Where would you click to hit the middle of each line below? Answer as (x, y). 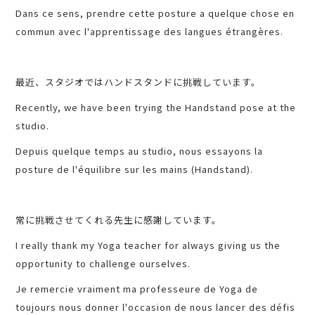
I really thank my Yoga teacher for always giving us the (148, 245)
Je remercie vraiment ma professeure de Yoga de (137, 289)
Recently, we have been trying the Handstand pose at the (156, 108)
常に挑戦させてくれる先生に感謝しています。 (119, 220)
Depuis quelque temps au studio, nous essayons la (140, 151)
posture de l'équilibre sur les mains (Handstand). (135, 169)
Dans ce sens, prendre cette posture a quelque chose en (155, 13)
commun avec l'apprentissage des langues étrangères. (150, 32)
